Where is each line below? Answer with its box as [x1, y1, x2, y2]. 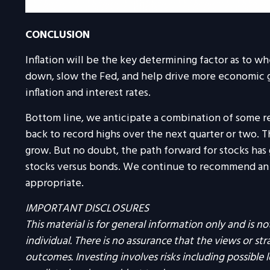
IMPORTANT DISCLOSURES [25, 200, 149, 218]
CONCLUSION [25, 27, 90, 45]
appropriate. [25, 175, 84, 193]
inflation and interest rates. [25, 84, 151, 102]
